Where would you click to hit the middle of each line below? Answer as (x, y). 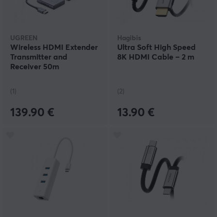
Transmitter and (39, 57)
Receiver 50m (35, 67)
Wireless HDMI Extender (54, 48)
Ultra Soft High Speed (156, 48)
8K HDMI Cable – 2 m (156, 57)
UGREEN (24, 39)
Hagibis (129, 39)
